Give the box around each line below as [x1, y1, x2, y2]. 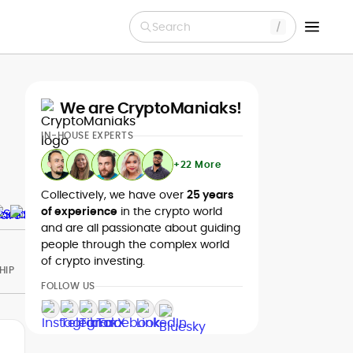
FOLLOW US [41, 279, 95, 292]
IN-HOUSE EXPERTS [41, 128, 133, 142]
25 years [187, 187, 234, 203]
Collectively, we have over [41, 187, 187, 203]
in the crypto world [117, 203, 222, 219]
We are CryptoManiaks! [60, 97, 242, 119]
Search [152, 18, 191, 35]
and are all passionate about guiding [41, 220, 240, 236]
